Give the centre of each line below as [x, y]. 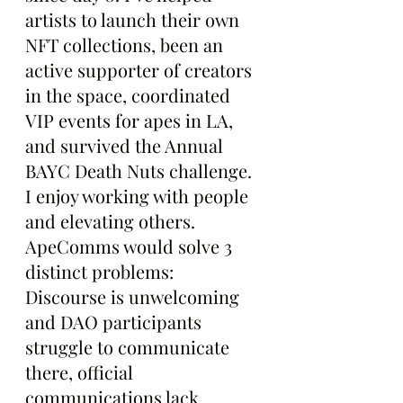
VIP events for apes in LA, [131, 120]
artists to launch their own [134, 19]
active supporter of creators [141, 69]
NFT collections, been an [126, 44]
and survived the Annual [126, 145]
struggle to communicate [130, 346]
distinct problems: [102, 271]
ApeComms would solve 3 [131, 246]
